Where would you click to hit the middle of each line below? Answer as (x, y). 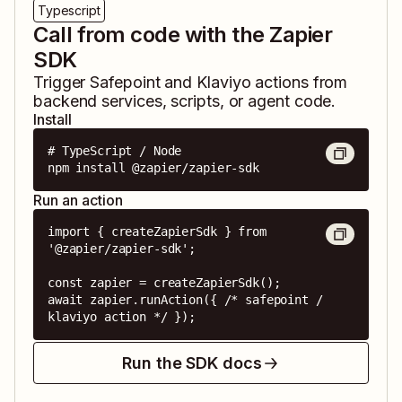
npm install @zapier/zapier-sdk (153, 168)
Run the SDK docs (192, 363)
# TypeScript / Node (115, 151)
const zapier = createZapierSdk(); (164, 283)
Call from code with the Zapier (183, 35)
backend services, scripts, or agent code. (185, 101)
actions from (299, 83)
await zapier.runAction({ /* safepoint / (185, 300)
